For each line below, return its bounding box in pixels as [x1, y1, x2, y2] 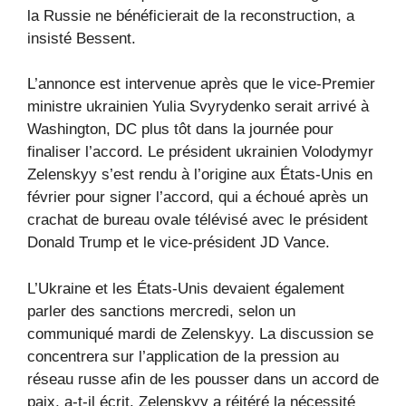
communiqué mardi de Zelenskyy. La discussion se [27, 324, 373, 343]
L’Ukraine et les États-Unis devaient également [27, 279, 344, 297]
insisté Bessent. [27, 29, 136, 47]
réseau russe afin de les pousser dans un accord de [27, 370, 379, 388]
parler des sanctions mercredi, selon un [27, 302, 295, 320]
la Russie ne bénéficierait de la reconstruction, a [27, 6, 354, 24]
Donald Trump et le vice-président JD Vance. [27, 234, 330, 252]
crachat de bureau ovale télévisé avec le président [27, 211, 368, 229]
